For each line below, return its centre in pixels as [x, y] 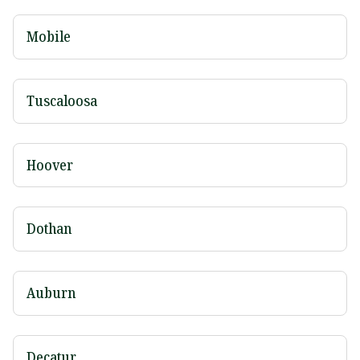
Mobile [49, 36]
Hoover [50, 164]
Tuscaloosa [62, 100]
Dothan [49, 229]
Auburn [51, 293]
